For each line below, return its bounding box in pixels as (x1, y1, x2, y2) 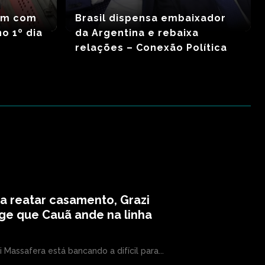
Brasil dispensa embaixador (75, 12, 226, 24)
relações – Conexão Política (75, 41, 227, 53)
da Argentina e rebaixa (75, 27, 199, 38)
